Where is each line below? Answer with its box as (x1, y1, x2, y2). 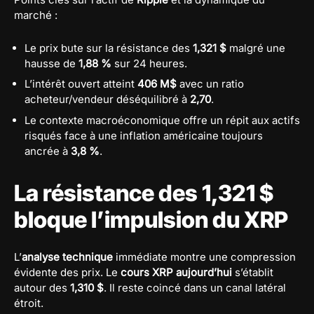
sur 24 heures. (111, 56, 187, 70)
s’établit (232, 265, 273, 279)
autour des (14, 280, 70, 294)
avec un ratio (177, 77, 244, 91)
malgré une (226, 41, 285, 55)
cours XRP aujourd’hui (121, 265, 232, 279)
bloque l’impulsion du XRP (14, 205, 288, 233)
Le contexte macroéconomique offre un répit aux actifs (25, 113, 300, 127)
